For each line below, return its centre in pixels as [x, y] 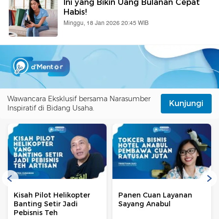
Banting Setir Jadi [46, 204]
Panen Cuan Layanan [155, 195]
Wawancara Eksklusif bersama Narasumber [79, 99]
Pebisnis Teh [36, 213]
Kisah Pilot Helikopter [52, 195]
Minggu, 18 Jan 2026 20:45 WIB [106, 23]
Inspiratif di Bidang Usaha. [51, 108]
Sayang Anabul [144, 204]
